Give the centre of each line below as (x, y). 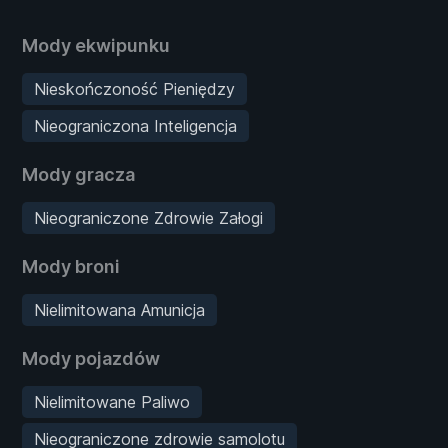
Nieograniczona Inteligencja (135, 125)
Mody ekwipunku (96, 45)
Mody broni (71, 266)
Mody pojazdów (91, 358)
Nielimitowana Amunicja (119, 309)
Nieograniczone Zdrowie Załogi (148, 217)
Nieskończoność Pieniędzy (134, 88)
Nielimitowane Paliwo (112, 401)
